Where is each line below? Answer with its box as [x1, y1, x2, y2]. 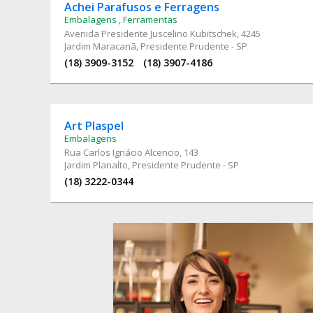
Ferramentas [123, 13, 177, 26]
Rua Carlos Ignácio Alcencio [64, 145, 180, 159]
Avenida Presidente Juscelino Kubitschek [64, 27, 237, 40]
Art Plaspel [64, 117, 124, 133]
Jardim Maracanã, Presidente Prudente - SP [64, 39, 247, 52]
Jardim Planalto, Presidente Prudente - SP [64, 158, 239, 171]
